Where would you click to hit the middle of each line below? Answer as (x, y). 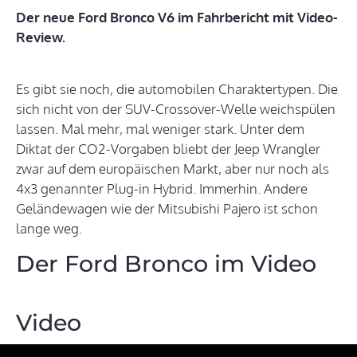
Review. (41, 37)
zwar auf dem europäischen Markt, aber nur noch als (173, 169)
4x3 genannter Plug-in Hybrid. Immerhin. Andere (162, 189)
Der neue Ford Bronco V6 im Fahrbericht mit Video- (177, 18)
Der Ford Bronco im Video (166, 264)
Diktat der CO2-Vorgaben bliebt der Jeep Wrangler (168, 149)
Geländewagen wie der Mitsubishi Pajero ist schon (167, 209)
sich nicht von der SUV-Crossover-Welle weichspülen (176, 109)
